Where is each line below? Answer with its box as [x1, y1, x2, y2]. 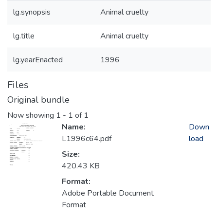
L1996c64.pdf [62, 133, 111, 145]
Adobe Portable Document [62, 188, 154, 199]
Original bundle [7, 94, 70, 106]
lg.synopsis [13, 7, 51, 18]
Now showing [7, 110, 56, 121]
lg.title [13, 31, 35, 41]
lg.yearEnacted [13, 54, 63, 65]
